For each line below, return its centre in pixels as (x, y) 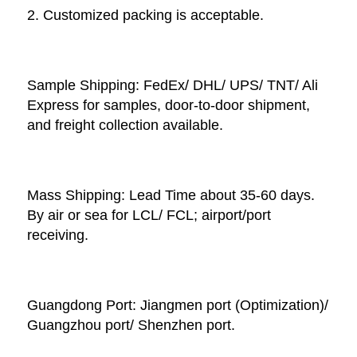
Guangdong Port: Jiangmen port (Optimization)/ (178, 305)
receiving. (60, 235)
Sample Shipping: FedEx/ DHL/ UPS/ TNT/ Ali (173, 85)
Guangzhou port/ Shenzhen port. (131, 325)
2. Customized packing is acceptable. (147, 15)
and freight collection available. (127, 125)
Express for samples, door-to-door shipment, (169, 105)
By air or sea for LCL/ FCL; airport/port (149, 215)
